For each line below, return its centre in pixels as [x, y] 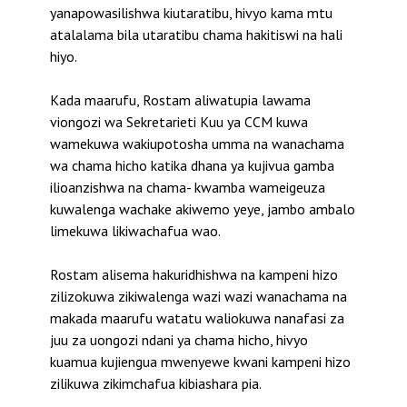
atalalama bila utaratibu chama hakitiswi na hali [196, 34]
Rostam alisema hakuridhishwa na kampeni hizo [194, 274]
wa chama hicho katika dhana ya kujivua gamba [192, 165]
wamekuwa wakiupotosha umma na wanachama [197, 143]
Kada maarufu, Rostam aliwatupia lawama [180, 99]
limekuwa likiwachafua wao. [135, 230]
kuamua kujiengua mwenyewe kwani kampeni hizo [200, 361]
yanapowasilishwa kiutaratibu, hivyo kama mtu [191, 12]
